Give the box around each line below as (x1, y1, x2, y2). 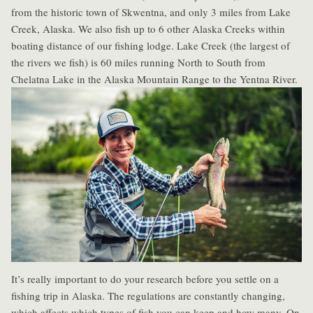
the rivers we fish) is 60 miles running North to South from (11, 55, 265, 70)
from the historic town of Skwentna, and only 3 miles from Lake (11, 5, 291, 20)
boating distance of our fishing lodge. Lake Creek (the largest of (11, 38, 290, 53)
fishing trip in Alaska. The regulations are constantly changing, (11, 289, 285, 303)
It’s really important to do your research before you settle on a (11, 272, 279, 286)
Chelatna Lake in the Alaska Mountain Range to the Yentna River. (11, 72, 298, 87)
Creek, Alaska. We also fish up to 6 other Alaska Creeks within (11, 22, 285, 36)
